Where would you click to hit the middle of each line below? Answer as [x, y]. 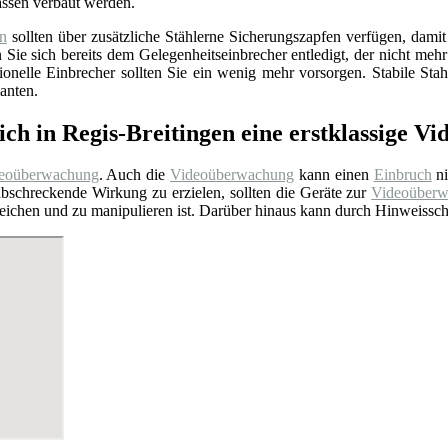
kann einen [334, 175]
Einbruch [402, 175]
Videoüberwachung [232, 175]
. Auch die [134, 175]
